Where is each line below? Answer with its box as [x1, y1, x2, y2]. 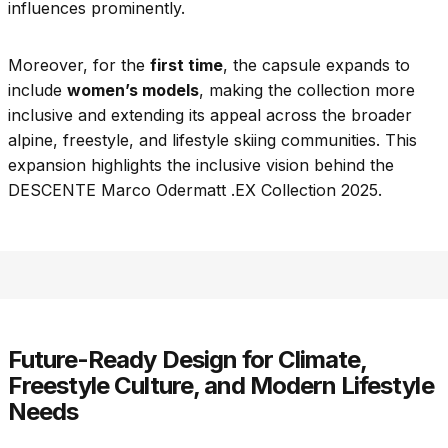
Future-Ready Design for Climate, [8, 345, 367, 375]
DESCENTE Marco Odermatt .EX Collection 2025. [8, 180, 382, 201]
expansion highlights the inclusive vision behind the [8, 155, 394, 176]
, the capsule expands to [223, 55, 410, 76]
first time [150, 55, 223, 76]
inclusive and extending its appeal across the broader [8, 105, 412, 126]
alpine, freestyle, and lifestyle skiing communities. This [8, 130, 417, 151]
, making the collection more [199, 80, 415, 101]
